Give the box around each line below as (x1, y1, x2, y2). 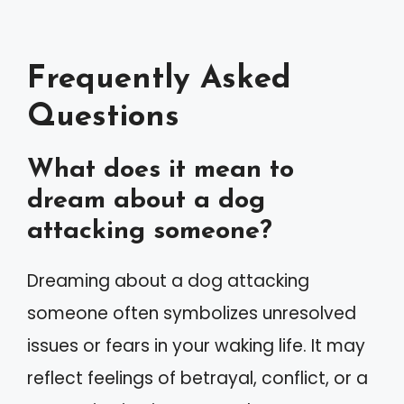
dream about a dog (27, 187, 265, 214)
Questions (27, 101, 179, 133)
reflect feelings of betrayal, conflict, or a (27, 365, 368, 390)
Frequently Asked (27, 63, 291, 96)
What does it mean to (27, 156, 294, 183)
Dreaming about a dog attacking (27, 268, 309, 293)
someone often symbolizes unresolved (27, 300, 356, 326)
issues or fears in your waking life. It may (27, 333, 365, 358)
